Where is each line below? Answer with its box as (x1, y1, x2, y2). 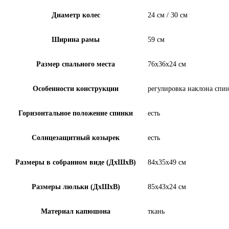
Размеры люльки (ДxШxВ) (31, 182, 120, 191)
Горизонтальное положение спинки (18, 109, 133, 117)
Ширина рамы (52, 35, 100, 43)
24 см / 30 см (148, 11, 188, 19)
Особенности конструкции (33, 84, 119, 93)
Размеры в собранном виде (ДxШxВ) (15, 158, 136, 166)
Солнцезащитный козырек (32, 133, 120, 142)
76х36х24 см (148, 60, 186, 68)
